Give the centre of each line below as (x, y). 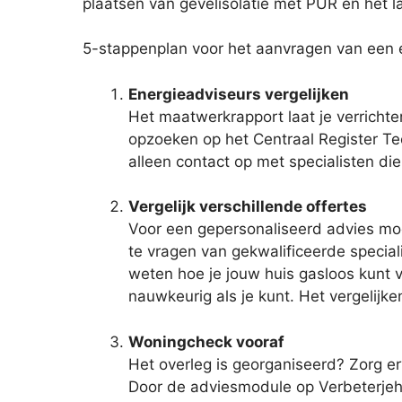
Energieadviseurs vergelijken (239, 94)
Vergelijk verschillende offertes (248, 207)
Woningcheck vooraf (206, 341)
